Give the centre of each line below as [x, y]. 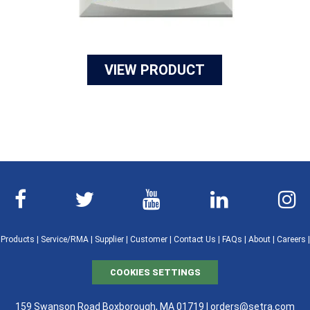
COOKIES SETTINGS [155, 272]
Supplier [109, 239]
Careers [291, 239]
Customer [149, 239]
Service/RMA [65, 239]
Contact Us [195, 239]
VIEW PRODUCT [155, 70]
